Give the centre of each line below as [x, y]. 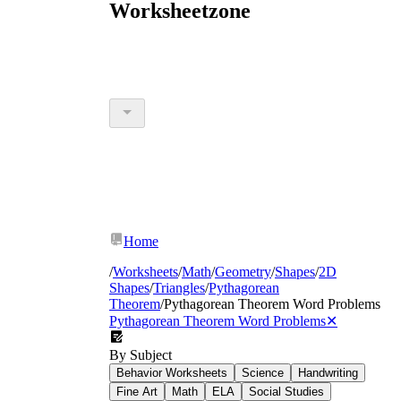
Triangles [179, 287]
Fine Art [137, 391]
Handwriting [328, 372]
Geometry [243, 271]
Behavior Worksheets [172, 372]
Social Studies [286, 391]
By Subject [141, 354]
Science [263, 372]
